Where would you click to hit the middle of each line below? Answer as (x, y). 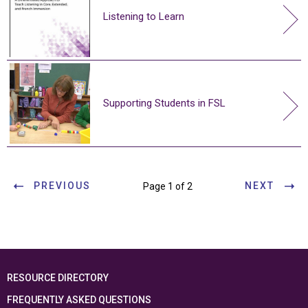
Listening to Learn (144, 16)
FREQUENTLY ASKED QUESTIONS (79, 299)
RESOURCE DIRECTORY (58, 277)
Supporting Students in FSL (164, 103)
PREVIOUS (62, 186)
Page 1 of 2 (168, 186)
